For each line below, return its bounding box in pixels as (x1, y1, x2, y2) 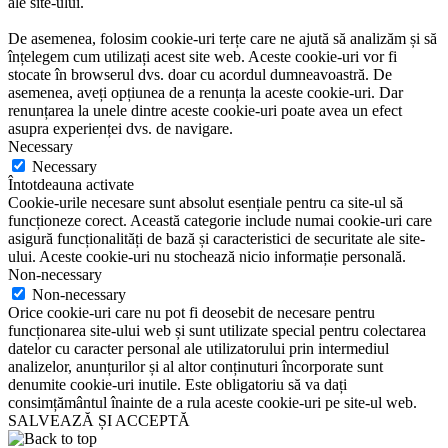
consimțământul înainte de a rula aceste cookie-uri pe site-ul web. (8, 393, 417, 411)
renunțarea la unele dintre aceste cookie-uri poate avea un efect (8, 101, 402, 119)
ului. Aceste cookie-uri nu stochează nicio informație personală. (8, 247, 406, 265)
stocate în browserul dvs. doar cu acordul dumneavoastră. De (8, 65, 392, 83)
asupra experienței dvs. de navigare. (8, 119, 233, 137)
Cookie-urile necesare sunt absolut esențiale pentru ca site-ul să (8, 193, 403, 211)
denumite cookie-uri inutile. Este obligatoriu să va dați (8, 375, 347, 393)
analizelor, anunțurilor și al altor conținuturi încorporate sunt (8, 357, 383, 375)
